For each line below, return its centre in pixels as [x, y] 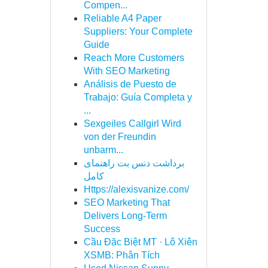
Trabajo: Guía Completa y [138, 97]
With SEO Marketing [127, 71]
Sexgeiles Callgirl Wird [132, 124]
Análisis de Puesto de [130, 84]
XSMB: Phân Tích [121, 255]
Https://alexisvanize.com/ [136, 189]
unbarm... [103, 150]
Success [102, 229]
